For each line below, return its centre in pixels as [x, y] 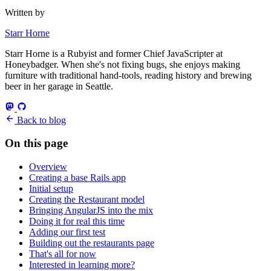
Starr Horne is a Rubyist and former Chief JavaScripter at [114, 53]
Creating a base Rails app [77, 178]
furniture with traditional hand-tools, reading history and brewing [128, 75]
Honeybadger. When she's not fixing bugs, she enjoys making [122, 64]
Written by [25, 12]
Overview [48, 167]
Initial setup [51, 189]
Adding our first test [67, 232]
